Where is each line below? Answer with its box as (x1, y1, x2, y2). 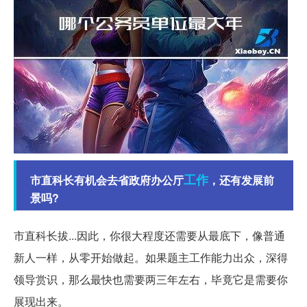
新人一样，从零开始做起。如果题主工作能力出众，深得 (14, 249, 288, 265)
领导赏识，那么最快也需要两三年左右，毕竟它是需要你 (14, 271, 288, 287)
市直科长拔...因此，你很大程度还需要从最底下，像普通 (14, 227, 285, 243)
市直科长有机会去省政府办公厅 (30, 171, 184, 188)
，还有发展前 (208, 171, 274, 188)
